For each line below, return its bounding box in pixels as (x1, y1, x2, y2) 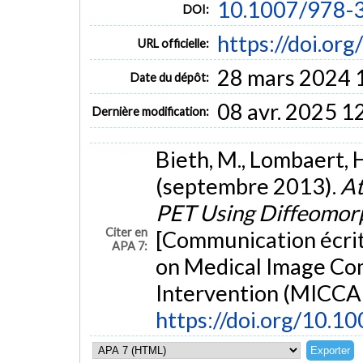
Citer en (105, 225, 148, 240)
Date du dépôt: (130, 70, 210, 84)
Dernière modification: (92, 104, 210, 118)
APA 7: (112, 239, 148, 254)
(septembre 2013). (155, 173, 340, 200)
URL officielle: (138, 36, 210, 50)
